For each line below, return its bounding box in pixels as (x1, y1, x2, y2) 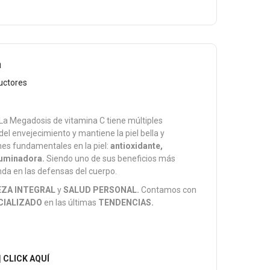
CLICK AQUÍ (3, 254, 50, 263)
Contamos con (139, 185, 197, 195)
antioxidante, (110, 141, 163, 151)
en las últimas (42, 198, 99, 207)
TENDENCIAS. (98, 198, 154, 207)
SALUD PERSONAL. (63, 185, 140, 195)
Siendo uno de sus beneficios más (46, 154, 176, 163)
